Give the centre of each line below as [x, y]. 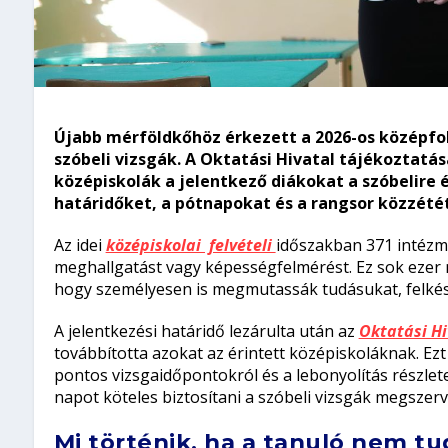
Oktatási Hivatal [267, 159]
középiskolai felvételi [190, 245]
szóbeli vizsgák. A [126, 159]
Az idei [79, 245]
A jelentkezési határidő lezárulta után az [206, 331]
